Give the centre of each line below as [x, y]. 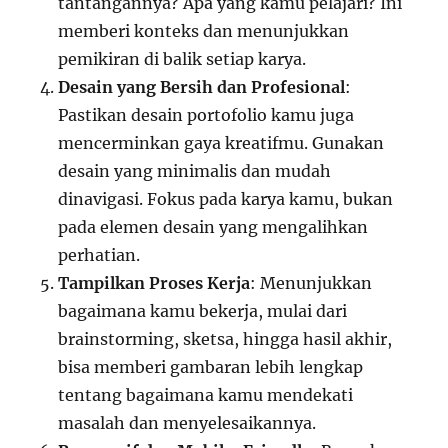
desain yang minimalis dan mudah [195, 171]
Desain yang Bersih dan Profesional [202, 87]
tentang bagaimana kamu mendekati [206, 395]
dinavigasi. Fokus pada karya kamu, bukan [226, 199]
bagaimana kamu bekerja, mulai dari [203, 311]
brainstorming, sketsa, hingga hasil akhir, [225, 339]
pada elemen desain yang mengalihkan [213, 227]
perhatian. [99, 255]
